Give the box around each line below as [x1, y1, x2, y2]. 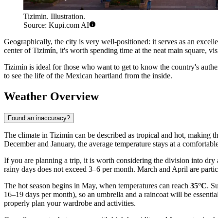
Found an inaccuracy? [8, 114, 70, 122]
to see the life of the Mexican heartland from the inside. [4, 72, 172, 80]
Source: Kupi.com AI [23, 21, 89, 30]
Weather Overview [4, 90, 99, 103]
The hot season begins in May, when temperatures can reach [4, 182, 190, 190]
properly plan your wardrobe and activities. [4, 199, 136, 208]
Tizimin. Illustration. [23, 12, 85, 21]
